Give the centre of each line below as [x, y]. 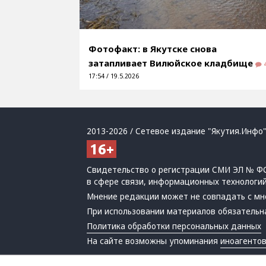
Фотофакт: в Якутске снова [153, 48]
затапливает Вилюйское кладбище [172, 63]
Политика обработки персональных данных [174, 226]
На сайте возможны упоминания [154, 241]
